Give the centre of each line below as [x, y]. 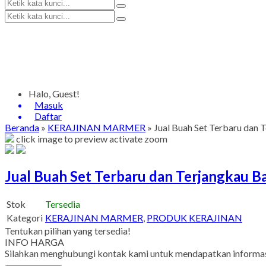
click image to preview [62, 139]
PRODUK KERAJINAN [194, 217]
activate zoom [138, 139]
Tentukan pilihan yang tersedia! [68, 230]
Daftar [48, 116]
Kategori [25, 217]
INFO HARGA [34, 242]
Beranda [22, 127]
